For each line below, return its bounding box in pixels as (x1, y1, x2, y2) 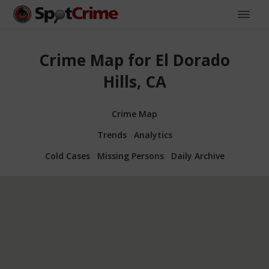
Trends (97, 128, 127, 141)
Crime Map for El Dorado (39, 49, 230, 71)
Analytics (133, 128, 172, 141)
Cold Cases (44, 150, 90, 162)
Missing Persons (97, 150, 164, 162)
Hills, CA (103, 71, 166, 93)
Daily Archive (171, 150, 225, 162)
